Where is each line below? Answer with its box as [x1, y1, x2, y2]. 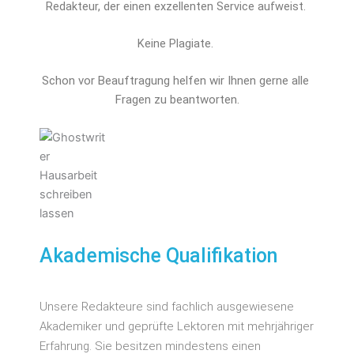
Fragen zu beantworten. [115, 92, 239, 107]
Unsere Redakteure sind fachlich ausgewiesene [40, 299, 294, 314]
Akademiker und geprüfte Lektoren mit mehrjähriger [40, 318, 314, 333]
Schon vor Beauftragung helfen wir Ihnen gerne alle [42, 73, 309, 88]
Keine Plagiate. [137, 36, 217, 51]
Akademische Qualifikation [40, 243, 277, 267]
